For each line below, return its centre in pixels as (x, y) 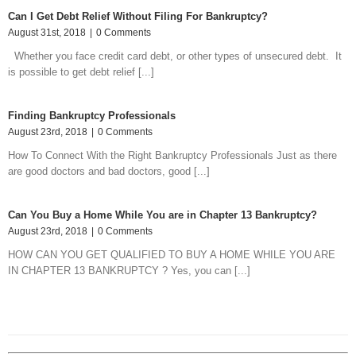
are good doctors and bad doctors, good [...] (109, 171)
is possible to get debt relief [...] (81, 72)
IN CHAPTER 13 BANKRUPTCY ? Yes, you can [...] (129, 270)
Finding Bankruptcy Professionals (92, 115)
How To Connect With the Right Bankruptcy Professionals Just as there (172, 155)
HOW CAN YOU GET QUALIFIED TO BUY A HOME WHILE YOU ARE (172, 254)
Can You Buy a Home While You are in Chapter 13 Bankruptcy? (163, 215)
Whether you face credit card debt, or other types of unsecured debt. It (175, 56)
